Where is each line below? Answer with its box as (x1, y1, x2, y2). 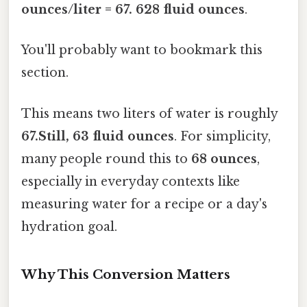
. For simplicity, (174, 128, 271, 144)
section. (21, 65, 69, 81)
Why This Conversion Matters (21, 267, 230, 283)
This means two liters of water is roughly (21, 106, 278, 121)
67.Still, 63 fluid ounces (21, 128, 174, 144)
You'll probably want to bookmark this (21, 42, 262, 58)
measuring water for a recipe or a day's (21, 196, 267, 212)
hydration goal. (21, 219, 117, 234)
